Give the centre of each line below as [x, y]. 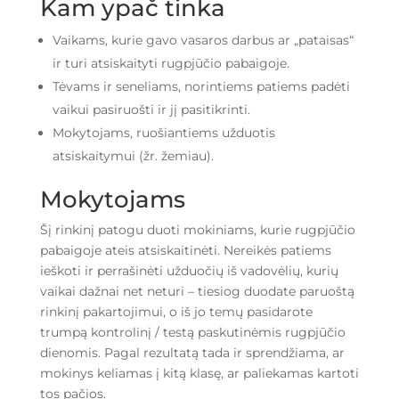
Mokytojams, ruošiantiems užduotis [163, 133]
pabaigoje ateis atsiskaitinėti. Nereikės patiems [185, 251]
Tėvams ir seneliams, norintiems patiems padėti [201, 87]
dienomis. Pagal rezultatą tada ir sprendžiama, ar [192, 353]
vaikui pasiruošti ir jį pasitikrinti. [151, 110]
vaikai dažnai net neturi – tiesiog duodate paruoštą [197, 292]
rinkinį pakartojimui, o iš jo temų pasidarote [176, 312]
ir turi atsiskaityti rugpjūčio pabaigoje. [171, 64]
